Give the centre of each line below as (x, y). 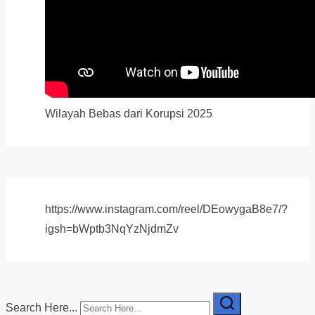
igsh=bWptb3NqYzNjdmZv (112, 229)
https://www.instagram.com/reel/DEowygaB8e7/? (166, 210)
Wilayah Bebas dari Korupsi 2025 (129, 114)
